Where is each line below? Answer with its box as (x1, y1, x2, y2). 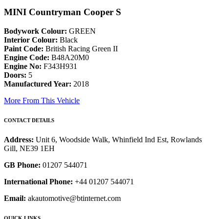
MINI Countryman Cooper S (4, 7, 121, 18)
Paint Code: (4, 44, 44, 53)
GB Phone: (4, 161, 41, 170)
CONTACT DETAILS (4, 117, 54, 124)
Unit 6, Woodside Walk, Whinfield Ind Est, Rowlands (36, 135, 202, 144)
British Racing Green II (44, 44, 118, 53)
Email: (4, 194, 26, 203)
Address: (4, 135, 36, 144)
